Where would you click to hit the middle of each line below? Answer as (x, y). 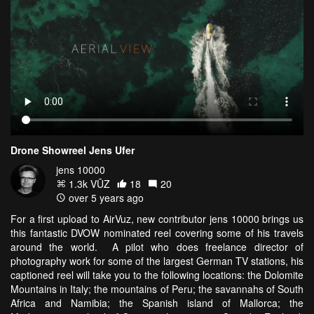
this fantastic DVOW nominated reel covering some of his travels (157, 233)
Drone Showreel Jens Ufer (73, 150)
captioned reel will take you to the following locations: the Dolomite (157, 275)
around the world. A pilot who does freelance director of (157, 247)
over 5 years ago (105, 198)
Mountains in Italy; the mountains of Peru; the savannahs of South (157, 289)
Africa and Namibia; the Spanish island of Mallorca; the (157, 303)
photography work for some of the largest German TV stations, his (157, 261)
